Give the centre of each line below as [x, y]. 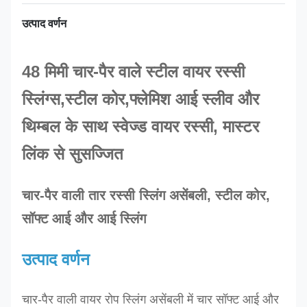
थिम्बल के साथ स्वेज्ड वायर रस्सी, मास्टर [140, 126]
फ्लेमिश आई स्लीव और [194, 99]
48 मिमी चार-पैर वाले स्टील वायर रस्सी [133, 72]
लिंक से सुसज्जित [73, 154]
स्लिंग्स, [44, 99]
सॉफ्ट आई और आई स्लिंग [84, 219]
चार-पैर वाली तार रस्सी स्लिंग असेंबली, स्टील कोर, [146, 195]
